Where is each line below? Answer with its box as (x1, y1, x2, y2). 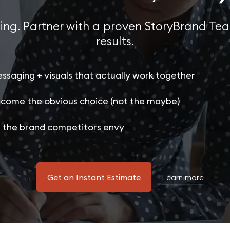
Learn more (162, 172, 204, 182)
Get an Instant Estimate (47, 172, 141, 182)
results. (96, 33, 134, 48)
